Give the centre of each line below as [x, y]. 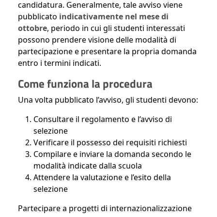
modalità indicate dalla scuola [88, 166]
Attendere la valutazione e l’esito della [102, 178]
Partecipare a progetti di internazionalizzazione [105, 209]
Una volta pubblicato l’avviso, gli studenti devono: [108, 100]
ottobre [32, 28]
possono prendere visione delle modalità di [97, 40]
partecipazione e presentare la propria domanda [107, 52]
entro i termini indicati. [60, 63]
